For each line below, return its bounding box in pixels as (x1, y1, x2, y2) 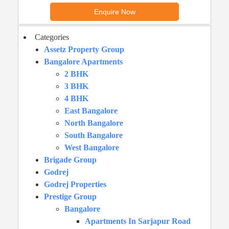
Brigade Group (44, 155, 97, 164)
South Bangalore (64, 130, 123, 140)
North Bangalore (64, 118, 123, 127)
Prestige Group (44, 192, 97, 201)
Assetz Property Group (44, 44, 124, 54)
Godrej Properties (44, 179, 106, 189)
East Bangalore (64, 106, 118, 115)
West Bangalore (64, 143, 119, 152)
